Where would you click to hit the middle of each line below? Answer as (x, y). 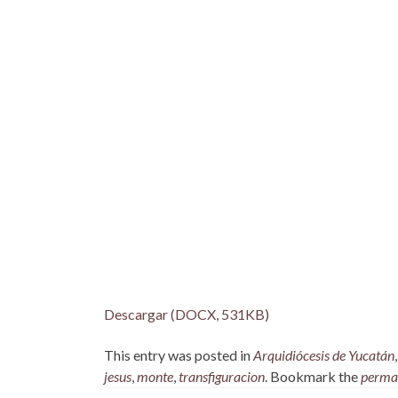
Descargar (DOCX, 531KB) (187, 314)
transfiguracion (222, 377)
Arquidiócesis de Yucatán (324, 355)
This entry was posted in (179, 355)
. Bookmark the (313, 377)
